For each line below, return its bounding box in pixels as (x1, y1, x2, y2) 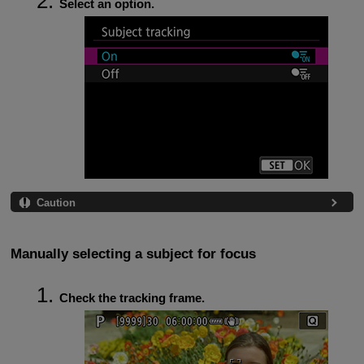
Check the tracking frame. (58, 290, 205, 305)
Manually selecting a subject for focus (10, 246, 256, 262)
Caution (36, 197, 76, 210)
